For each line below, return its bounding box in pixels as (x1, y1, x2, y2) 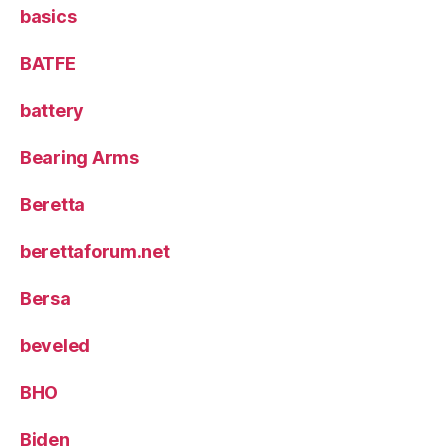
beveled (20, 334, 91, 356)
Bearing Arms (20, 146, 139, 168)
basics (20, 5, 77, 27)
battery (20, 99, 85, 121)
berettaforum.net (20, 240, 170, 262)
